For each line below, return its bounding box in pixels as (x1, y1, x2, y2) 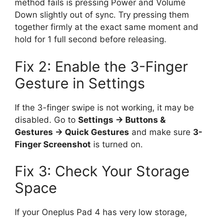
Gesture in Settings (15, 74, 145, 92)
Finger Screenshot (15, 139, 91, 149)
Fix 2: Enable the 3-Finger (15, 57, 188, 75)
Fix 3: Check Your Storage (15, 163, 190, 180)
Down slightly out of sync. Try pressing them (15, 10, 189, 20)
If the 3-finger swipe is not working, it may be (15, 102, 194, 112)
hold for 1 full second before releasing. (15, 34, 166, 45)
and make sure (129, 127, 193, 137)
